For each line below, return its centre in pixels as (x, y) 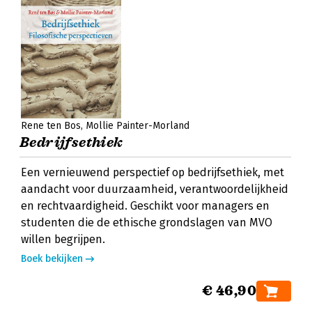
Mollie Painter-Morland (138, 126)
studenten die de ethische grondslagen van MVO (147, 223)
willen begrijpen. (63, 239)
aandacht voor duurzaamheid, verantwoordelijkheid (155, 189)
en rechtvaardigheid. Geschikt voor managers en (145, 206)
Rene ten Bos (51, 126)
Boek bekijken (52, 259)
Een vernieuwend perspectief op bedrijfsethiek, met (153, 172)
